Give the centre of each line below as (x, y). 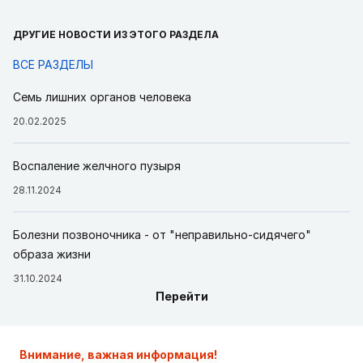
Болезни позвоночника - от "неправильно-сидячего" (162, 235)
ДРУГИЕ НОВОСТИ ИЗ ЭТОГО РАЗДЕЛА (116, 35)
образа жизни (52, 254)
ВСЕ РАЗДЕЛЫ (53, 65)
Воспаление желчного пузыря (97, 166)
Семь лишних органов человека (102, 97)
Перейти (181, 297)
